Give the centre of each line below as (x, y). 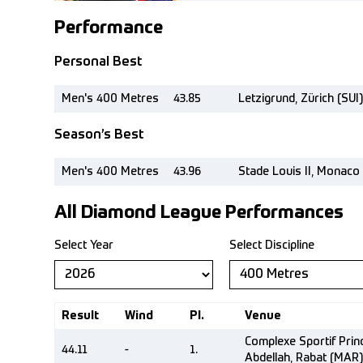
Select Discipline (272, 246)
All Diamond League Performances (199, 213)
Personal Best (98, 62)
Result (80, 316)
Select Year (84, 246)
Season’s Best (99, 135)
